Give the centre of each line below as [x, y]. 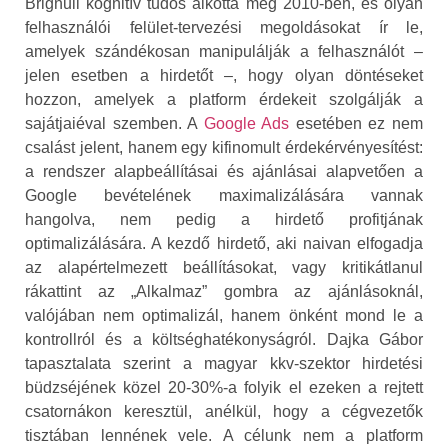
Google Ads [246, 123]
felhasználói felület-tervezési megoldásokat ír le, [224, 27]
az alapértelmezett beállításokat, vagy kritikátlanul [224, 267]
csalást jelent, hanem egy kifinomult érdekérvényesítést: [224, 147]
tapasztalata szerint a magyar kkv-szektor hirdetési [224, 363]
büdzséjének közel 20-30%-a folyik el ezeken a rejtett [224, 387]
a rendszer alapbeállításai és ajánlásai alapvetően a [224, 171]
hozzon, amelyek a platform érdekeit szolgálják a [224, 99]
